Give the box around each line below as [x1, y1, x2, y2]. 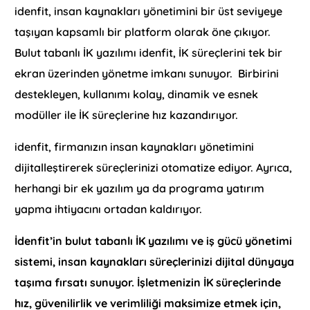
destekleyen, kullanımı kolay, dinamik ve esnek [15, 86, 259, 101]
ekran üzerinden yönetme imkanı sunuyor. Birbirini [15, 66, 280, 80]
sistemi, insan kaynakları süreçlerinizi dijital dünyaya [15, 254, 295, 268]
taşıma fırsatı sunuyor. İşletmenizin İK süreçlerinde [15, 275, 282, 289]
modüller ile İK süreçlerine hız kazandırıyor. [15, 107, 239, 122]
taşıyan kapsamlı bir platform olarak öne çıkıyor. [15, 24, 271, 39]
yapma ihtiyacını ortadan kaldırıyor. [15, 201, 206, 216]
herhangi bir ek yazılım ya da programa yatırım [15, 181, 265, 195]
